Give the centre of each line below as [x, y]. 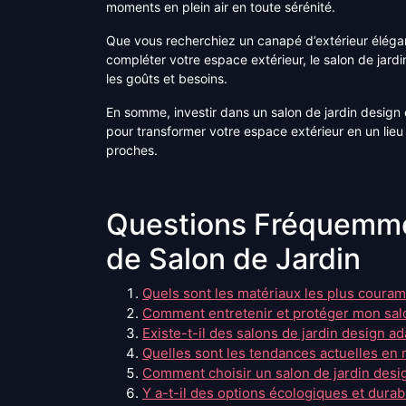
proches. [132, 150]
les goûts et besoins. [167, 79]
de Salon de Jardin [233, 259]
